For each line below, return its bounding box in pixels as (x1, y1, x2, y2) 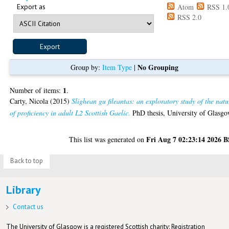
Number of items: (10, 85, 63, 95)
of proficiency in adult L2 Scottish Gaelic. (10, 107, 131, 118)
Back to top (10, 156, 43, 166)
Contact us (12, 202, 43, 211)
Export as (17, 2, 46, 11)
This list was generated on (69, 134, 147, 144)
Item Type (102, 62, 132, 72)
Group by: (70, 62, 102, 72)
